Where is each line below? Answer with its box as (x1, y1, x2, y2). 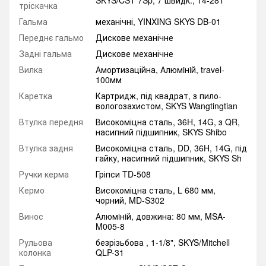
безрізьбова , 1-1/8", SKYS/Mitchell (96, 236, 230, 249)
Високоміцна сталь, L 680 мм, (96, 184, 216, 197)
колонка (19, 246, 51, 259)
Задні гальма (19, 47, 72, 60)
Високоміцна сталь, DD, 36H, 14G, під (96, 142, 247, 154)
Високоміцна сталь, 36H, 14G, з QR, (96, 116, 240, 128)
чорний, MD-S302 (96, 194, 164, 207)
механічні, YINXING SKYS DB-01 (96, 15, 221, 28)
